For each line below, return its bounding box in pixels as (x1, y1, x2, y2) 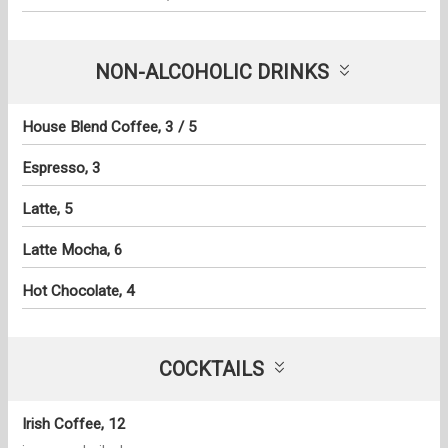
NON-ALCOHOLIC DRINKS (94, 60, 329, 85)
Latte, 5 (22, 200, 73, 219)
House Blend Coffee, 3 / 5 (22, 118, 197, 137)
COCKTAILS (159, 357, 264, 382)
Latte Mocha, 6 (22, 241, 123, 260)
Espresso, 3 (22, 159, 101, 178)
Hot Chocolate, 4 (22, 282, 135, 301)
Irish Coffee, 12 (22, 415, 126, 434)
